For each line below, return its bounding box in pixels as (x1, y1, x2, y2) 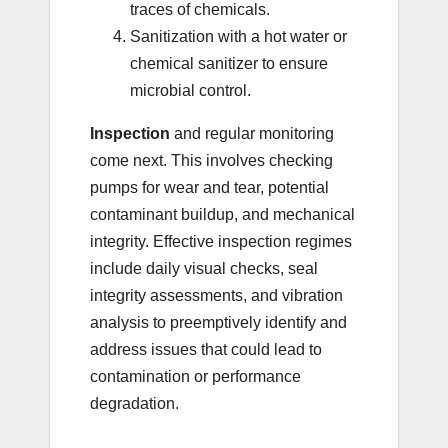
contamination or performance (90, 368, 301, 386)
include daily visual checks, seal (90, 260, 318, 278)
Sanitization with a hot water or (130, 28, 347, 46)
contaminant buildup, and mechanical (90, 206, 355, 224)
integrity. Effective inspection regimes (90, 233, 352, 251)
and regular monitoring (170, 125, 334, 143)
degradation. (90, 395, 179, 413)
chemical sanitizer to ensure (130, 55, 328, 73)
